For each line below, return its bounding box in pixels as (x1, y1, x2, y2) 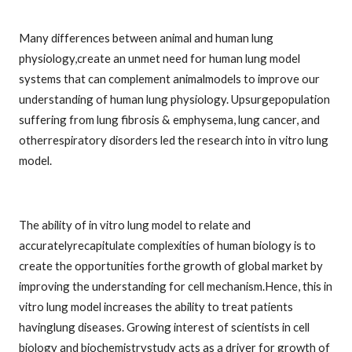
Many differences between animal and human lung (19, 31, 273, 45)
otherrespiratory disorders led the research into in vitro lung (19, 133, 328, 147)
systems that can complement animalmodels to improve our (19, 71, 320, 86)
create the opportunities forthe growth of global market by (19, 258, 323, 273)
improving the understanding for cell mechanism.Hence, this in (19, 278, 332, 293)
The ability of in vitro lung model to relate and (19, 217, 251, 232)
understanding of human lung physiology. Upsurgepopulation (19, 92, 330, 106)
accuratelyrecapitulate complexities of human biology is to (19, 237, 316, 252)
